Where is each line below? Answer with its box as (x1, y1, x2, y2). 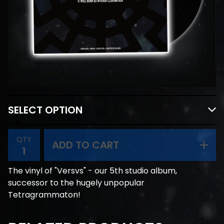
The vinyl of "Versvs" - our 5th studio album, (8, 165, 177, 176)
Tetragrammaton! (8, 189, 80, 200)
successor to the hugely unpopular (8, 177, 144, 188)
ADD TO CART (52, 138, 119, 152)
